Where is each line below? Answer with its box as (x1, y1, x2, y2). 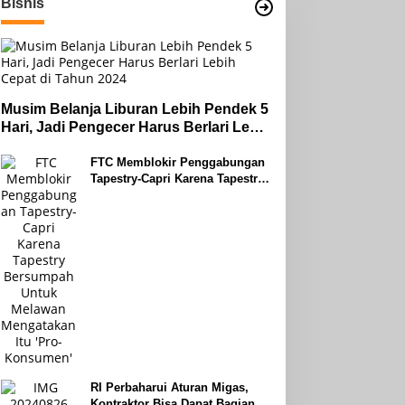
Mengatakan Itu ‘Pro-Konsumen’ (89, 204, 270, 218)
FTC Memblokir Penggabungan (89, 155, 265, 169)
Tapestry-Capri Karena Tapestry (89, 172, 264, 185)
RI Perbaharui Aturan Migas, (89, 381, 249, 394)
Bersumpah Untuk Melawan (89, 188, 243, 202)
